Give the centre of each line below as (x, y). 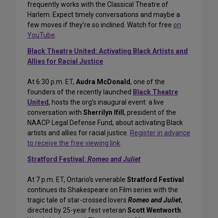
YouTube (41, 35)
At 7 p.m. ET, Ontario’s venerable (77, 180)
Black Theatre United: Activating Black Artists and (108, 51)
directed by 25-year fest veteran (77, 210)
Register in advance (160, 133)
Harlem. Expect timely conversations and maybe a (104, 15)
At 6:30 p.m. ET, (52, 82)
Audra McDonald (103, 82)
